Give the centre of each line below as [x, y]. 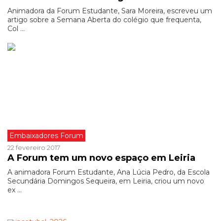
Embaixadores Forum [46, 136]
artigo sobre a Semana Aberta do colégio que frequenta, [104, 20]
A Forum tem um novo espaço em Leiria [101, 158]
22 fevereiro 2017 [34, 147]
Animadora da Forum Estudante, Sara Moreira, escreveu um [110, 11]
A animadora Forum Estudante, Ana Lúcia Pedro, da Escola [109, 172]
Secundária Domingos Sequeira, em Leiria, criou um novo [106, 181]
